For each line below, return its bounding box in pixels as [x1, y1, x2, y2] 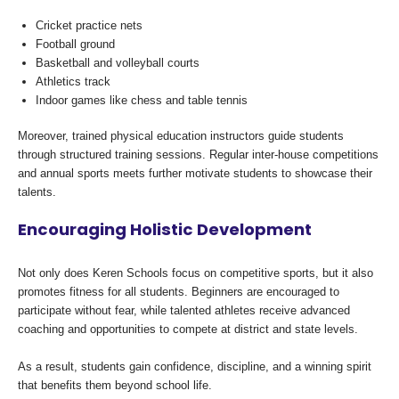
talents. [18, 185, 56, 199]
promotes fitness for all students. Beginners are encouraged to [18, 284, 339, 298]
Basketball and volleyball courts [36, 55, 199, 69]
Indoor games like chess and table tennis [36, 93, 248, 107]
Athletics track [36, 74, 110, 88]
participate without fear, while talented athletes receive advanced [18, 303, 350, 317]
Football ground [36, 37, 115, 51]
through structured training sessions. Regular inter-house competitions [18, 148, 379, 162]
